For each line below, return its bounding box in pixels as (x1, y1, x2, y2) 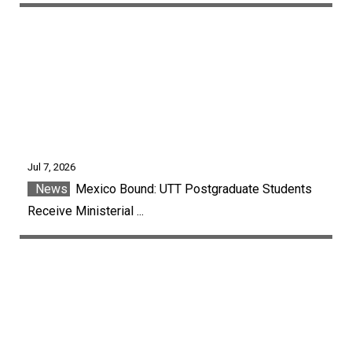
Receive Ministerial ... (27, 203, 144, 219)
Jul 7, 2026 (27, 161, 75, 174)
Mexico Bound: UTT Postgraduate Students (72, 181, 312, 197)
